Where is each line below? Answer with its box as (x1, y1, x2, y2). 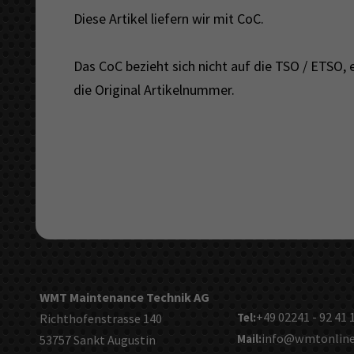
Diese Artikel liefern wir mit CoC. (73, 9, 264, 28)
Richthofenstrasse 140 (39, 310, 162, 326)
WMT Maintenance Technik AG (39, 288, 209, 305)
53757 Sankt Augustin (39, 331, 156, 348)
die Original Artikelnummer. (73, 80, 235, 99)
